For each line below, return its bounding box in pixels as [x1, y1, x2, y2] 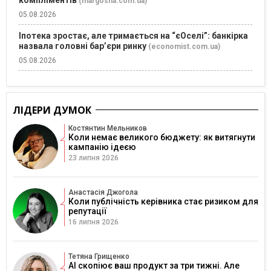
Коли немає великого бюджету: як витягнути [68, 132, 255, 142]
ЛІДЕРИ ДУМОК [13, 103, 91, 117]
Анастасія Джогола [68, 188, 138, 197]
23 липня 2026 [68, 153, 119, 162]
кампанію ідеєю [68, 142, 136, 152]
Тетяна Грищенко [68, 252, 129, 261]
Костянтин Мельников [68, 123, 147, 132]
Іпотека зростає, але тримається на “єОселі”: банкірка [19, 30, 248, 41]
